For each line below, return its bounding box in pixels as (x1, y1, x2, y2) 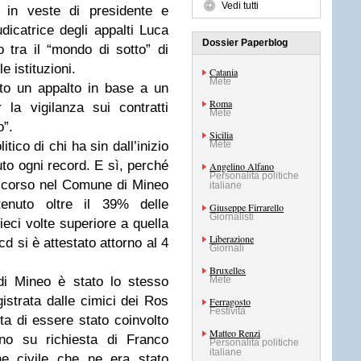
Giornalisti (210, 211, 254, 222)
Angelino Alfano (210, 160, 274, 172)
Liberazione (210, 232, 254, 245)
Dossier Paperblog (202, 37, 288, 48)
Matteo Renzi (210, 326, 260, 339)
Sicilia (210, 128, 233, 141)
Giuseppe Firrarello (210, 201, 284, 214)
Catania (210, 65, 238, 78)
